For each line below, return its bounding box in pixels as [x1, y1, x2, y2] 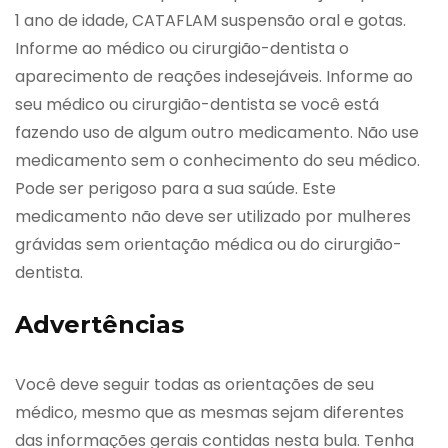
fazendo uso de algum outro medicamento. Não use [15, 121, 419, 145]
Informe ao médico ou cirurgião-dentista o [15, 37, 349, 61]
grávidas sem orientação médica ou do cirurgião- [15, 233, 402, 257]
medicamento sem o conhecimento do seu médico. [15, 149, 420, 173]
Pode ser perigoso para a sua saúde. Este [15, 177, 336, 201]
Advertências [15, 310, 184, 340]
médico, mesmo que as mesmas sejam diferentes [15, 401, 404, 425]
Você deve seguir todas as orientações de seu [15, 373, 374, 397]
